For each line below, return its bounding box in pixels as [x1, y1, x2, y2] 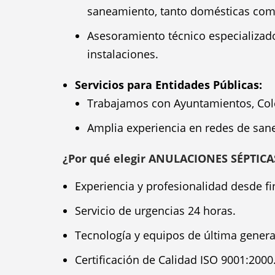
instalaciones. [87, 47, 158, 61]
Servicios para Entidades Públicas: [75, 77, 262, 92]
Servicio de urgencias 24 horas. [75, 203, 236, 218]
